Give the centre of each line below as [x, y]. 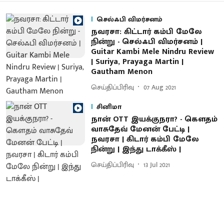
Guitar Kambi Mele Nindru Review [152, 52]
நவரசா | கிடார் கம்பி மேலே [145, 139]
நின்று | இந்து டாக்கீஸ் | [136, 149]
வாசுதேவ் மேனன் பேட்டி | [140, 129]
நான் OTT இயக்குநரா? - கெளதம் [154, 119]
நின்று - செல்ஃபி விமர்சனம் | [146, 42]
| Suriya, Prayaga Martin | [137, 62]
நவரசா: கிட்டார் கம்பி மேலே [146, 32]
